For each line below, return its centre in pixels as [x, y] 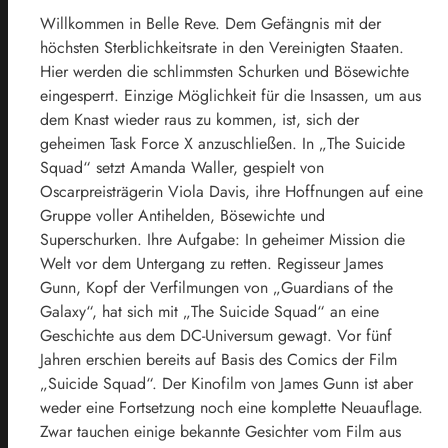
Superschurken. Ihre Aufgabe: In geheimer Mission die [222, 239]
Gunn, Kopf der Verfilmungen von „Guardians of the [216, 287]
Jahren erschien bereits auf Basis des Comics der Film [218, 359]
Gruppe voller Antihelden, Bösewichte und [182, 215]
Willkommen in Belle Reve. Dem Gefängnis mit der [210, 23]
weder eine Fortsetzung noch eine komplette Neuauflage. [231, 407]
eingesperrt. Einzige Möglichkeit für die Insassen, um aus [230, 95]
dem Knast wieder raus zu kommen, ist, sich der [199, 119]
